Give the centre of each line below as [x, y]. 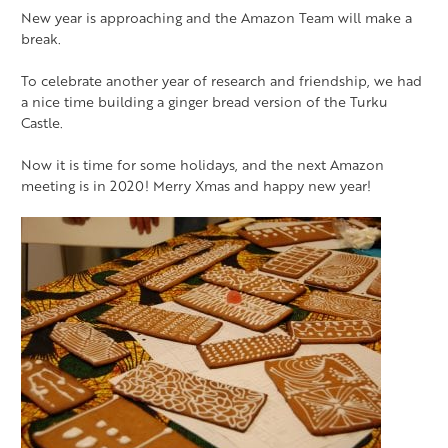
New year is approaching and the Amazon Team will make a [216, 17]
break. [41, 38]
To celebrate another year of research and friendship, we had [221, 80]
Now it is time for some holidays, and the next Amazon [202, 164]
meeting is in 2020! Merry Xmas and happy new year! [196, 185]
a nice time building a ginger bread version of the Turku [204, 101]
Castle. [42, 122]
